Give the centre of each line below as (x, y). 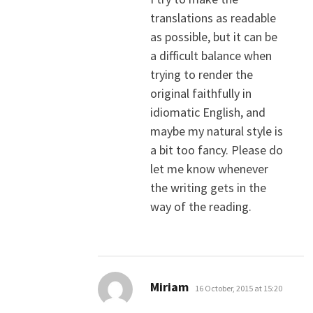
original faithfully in (201, 94)
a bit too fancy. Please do (216, 150)
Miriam (169, 287)
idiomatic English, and (208, 112)
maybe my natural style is (216, 131)
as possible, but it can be (213, 37)
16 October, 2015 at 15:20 (238, 289)
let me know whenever (209, 169)
